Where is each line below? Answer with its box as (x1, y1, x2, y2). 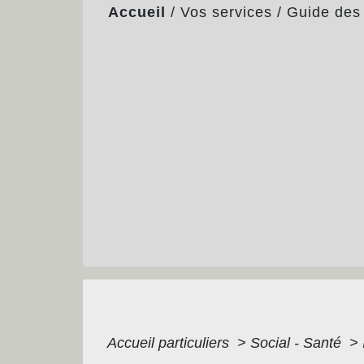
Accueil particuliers (107, 334, 233, 351)
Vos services (180, 4, 272, 21)
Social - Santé (250, 334, 345, 351)
